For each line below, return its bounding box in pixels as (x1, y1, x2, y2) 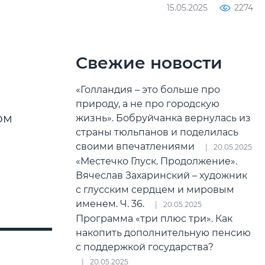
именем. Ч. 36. (76, 198, 149, 209)
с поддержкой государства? (76, 241, 216, 253)
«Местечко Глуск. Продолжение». (76, 156, 237, 167)
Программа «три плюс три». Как (76, 213, 232, 224)
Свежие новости (76, 53, 222, 73)
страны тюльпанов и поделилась (76, 127, 238, 138)
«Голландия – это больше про (76, 84, 220, 95)
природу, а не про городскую (76, 98, 219, 109)
